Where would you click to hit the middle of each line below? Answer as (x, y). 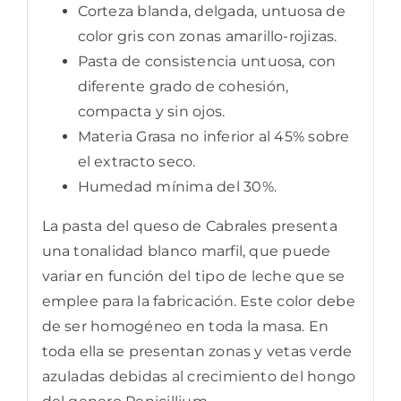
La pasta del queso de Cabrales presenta (189, 226)
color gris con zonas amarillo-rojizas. (207, 36)
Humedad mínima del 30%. (177, 186)
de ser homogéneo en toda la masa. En (185, 326)
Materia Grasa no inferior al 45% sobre (213, 136)
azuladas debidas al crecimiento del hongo (199, 376)
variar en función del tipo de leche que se (193, 276)
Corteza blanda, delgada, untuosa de (211, 11)
